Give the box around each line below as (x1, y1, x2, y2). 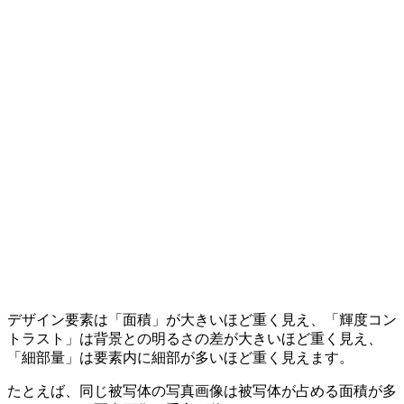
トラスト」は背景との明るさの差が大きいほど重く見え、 (7, 330, 382, 346)
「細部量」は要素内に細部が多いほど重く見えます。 (7, 349, 353, 365)
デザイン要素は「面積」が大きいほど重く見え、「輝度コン (7, 311, 397, 327)
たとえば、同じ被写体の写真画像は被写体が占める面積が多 (7, 382, 397, 399)
